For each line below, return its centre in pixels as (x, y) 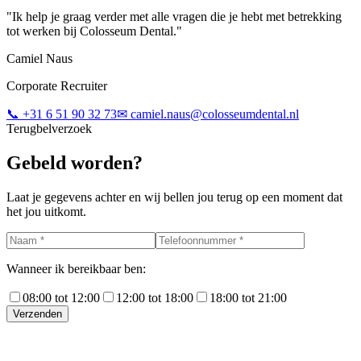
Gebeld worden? (75, 163)
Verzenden (37, 314)
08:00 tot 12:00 (61, 298)
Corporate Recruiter (57, 86)
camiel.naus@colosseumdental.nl (215, 114)
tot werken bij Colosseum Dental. (91, 31)
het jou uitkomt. (46, 212)
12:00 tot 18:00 (155, 298)
